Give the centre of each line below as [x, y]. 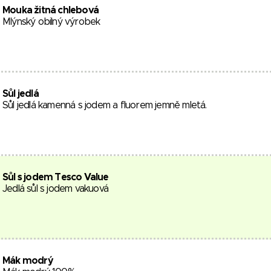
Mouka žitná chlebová [51, 10]
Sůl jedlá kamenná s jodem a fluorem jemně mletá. [105, 105]
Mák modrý [28, 261]
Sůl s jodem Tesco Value [56, 177]
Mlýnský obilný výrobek [51, 22]
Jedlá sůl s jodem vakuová [55, 189]
